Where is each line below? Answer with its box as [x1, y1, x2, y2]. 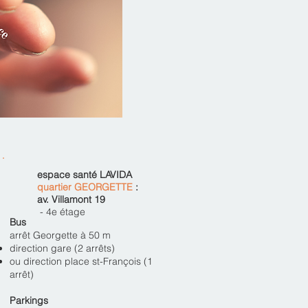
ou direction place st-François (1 [10, 255, 153, 267]
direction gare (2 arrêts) [10, 242, 118, 254]
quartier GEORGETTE [37, 181, 135, 193]
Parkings [10, 294, 51, 307]
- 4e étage [37, 206, 85, 218]
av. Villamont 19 [37, 193, 105, 206]
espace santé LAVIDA [37, 168, 132, 181]
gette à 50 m [55, 229, 111, 241]
